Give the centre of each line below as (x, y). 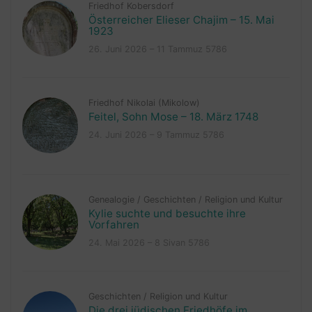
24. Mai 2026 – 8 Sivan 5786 (149, 243)
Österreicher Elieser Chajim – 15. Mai (181, 20)
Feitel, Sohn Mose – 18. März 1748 (173, 117)
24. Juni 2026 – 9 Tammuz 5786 (156, 135)
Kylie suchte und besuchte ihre (167, 214)
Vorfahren (114, 225)
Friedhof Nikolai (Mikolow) (144, 103)
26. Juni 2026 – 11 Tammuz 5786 (157, 49)
